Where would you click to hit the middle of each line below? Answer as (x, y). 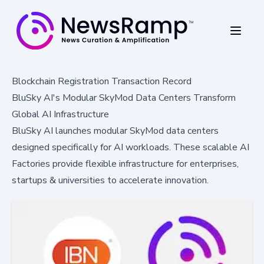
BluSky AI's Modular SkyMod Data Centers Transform (124, 98)
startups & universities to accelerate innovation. (110, 180)
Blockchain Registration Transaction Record (102, 81)
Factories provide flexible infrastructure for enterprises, (125, 164)
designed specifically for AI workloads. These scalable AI (131, 147)
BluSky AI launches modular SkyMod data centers (115, 131)
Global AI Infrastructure (60, 114)
